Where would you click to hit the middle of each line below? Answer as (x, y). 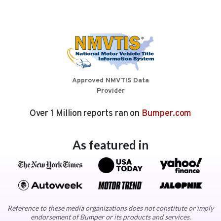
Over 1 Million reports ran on (86, 113)
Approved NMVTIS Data (110, 80)
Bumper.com (167, 113)
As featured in (110, 145)
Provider (110, 91)
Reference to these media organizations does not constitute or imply (110, 208)
